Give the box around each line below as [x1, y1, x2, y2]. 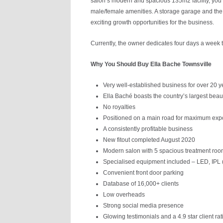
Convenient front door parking [103, 169, 184, 176]
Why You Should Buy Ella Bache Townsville [91, 61, 212, 68]
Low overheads [103, 191, 145, 198]
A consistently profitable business [103, 125, 193, 132]
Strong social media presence [103, 202, 184, 209]
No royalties [103, 104, 135, 111]
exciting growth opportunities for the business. [91, 19, 214, 26]
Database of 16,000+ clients [103, 180, 179, 187]
